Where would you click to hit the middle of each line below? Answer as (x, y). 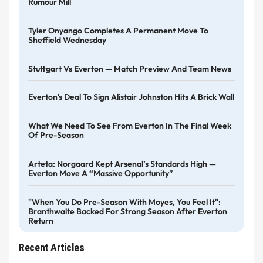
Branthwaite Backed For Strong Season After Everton (128, 211)
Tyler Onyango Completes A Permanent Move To (118, 30)
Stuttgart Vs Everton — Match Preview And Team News (130, 68)
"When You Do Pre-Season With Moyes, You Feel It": (124, 202)
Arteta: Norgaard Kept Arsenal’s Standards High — (122, 164)
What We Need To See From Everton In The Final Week (130, 126)
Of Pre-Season (56, 135)
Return (41, 220)
